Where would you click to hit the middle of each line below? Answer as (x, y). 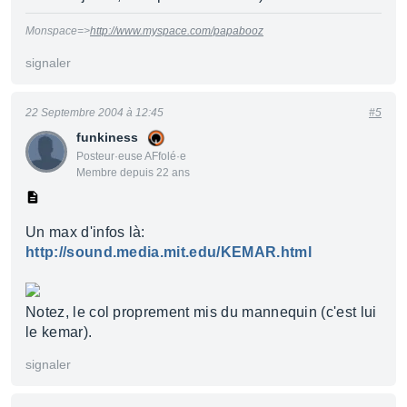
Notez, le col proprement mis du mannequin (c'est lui (201, 312)
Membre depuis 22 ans (133, 173)
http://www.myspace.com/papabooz (177, 31)
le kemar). (59, 332)
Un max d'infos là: (85, 232)
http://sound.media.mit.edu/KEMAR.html (169, 252)
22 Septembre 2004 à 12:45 (94, 113)
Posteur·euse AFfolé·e (131, 156)
